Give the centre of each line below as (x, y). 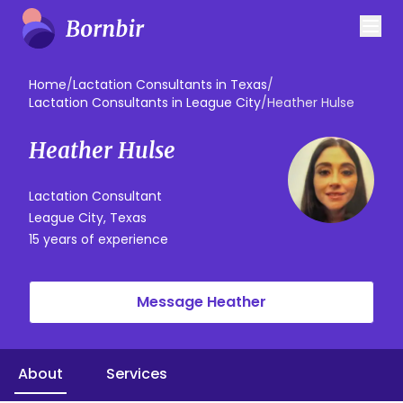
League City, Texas (88, 218)
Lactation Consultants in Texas (170, 85)
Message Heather (201, 302)
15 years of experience (99, 239)
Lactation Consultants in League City (145, 103)
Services (137, 374)
